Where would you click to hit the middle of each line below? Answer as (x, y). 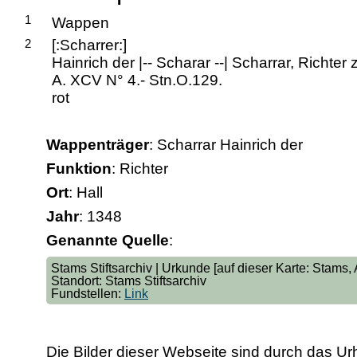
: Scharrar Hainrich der (226, 145)
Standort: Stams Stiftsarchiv (129, 280)
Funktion (79, 169)
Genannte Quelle (108, 240)
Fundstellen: (88, 293)
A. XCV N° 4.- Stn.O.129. (137, 80)
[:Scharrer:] (89, 45)
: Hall (86, 192)
